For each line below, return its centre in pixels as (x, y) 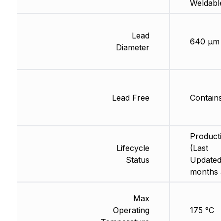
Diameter (132, 48)
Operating (131, 210)
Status (137, 160)
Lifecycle (133, 148)
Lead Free (130, 98)
